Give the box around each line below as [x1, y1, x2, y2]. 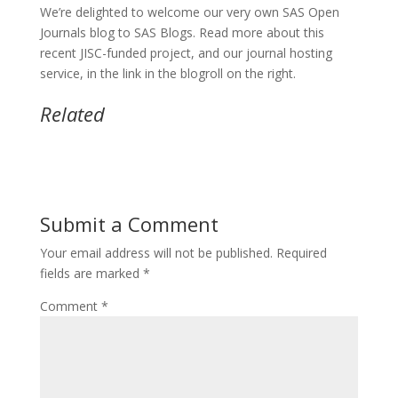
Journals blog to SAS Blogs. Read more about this [39, 24, 324, 41]
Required [275, 244, 327, 261]
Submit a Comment [39, 211, 219, 237]
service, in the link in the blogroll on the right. [39, 65, 296, 82]
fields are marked [39, 265, 143, 282]
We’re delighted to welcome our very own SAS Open [39, 4, 339, 20]
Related [39, 100, 105, 127]
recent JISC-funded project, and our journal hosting [39, 44, 332, 61]
